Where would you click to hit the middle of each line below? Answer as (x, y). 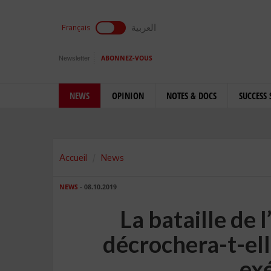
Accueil (73, 157)
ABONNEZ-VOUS (127, 58)
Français (76, 28)
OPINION (128, 96)
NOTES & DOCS (191, 96)
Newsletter (74, 58)
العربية (144, 27)
